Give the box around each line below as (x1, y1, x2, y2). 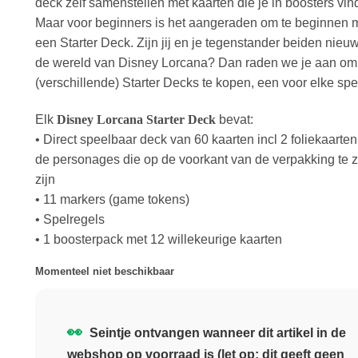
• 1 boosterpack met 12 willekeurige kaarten (35, 232, 282, 246)
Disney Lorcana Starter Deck (57, 112, 219, 126)
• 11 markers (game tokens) (35, 192, 189, 206)
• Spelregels (35, 212, 105, 226)
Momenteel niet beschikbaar (35, 265, 174, 278)
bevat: (219, 112, 253, 126)
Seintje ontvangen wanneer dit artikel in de (86, 326, 346, 340)
